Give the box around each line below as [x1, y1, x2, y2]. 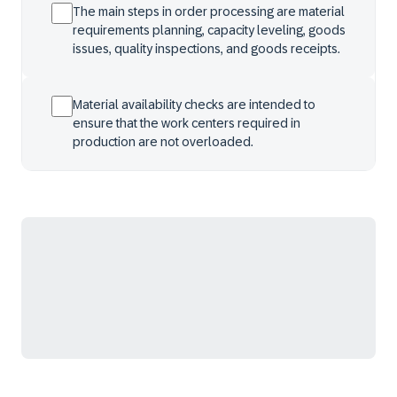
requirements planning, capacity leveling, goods [73, 23, 346, 37]
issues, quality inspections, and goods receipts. [73, 42, 340, 56]
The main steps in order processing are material [73, 4, 345, 19]
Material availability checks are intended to [73, 97, 315, 112]
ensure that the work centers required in [73, 116, 300, 130]
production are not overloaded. [73, 135, 253, 149]
